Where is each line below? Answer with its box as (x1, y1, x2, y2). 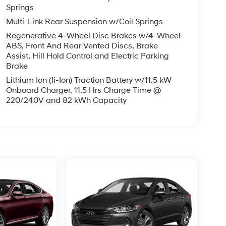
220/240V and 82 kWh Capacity (6, 95, 127, 106)
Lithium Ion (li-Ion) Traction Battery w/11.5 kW (6, 75, 172, 86)
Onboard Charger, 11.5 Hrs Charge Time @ (6, 85, 161, 96)
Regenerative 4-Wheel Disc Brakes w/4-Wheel (6, 31, 181, 41)
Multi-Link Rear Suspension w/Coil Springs (6, 17, 163, 27)
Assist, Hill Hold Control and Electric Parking (6, 51, 169, 62)
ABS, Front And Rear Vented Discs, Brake (6, 41, 158, 51)
